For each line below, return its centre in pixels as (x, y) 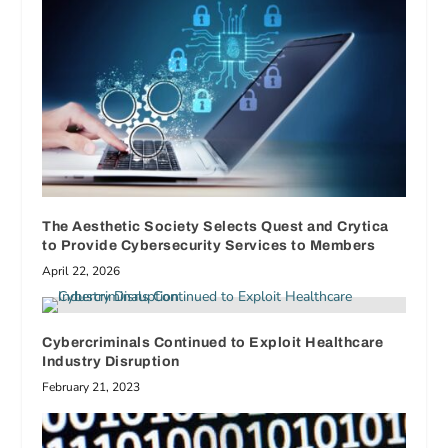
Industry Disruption (111, 362)
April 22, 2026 (81, 271)
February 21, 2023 (91, 387)
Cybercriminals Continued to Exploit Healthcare (213, 343)
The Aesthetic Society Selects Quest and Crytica (215, 227)
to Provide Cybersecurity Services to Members (209, 246)
